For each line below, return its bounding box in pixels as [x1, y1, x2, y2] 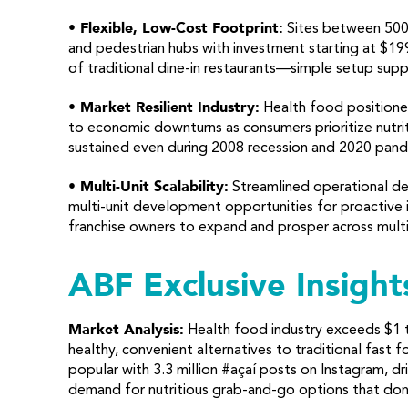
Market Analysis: [67, 320, 184, 340]
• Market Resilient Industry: [67, 97, 260, 117]
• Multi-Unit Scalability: [67, 177, 229, 197]
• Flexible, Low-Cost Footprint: [67, 18, 283, 38]
